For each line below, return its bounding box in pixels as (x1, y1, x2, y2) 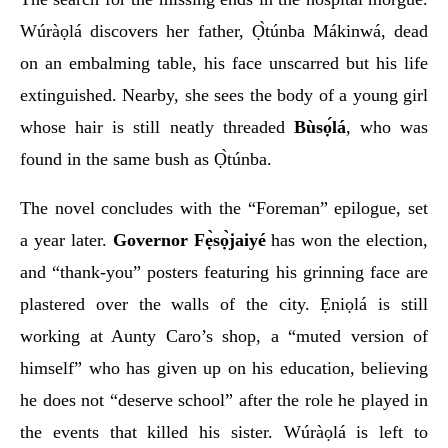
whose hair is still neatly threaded (20, 116, 294, 137)
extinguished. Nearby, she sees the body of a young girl (20, 84, 428, 105)
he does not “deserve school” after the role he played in (20, 389, 428, 410)
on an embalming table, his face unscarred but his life (20, 52, 428, 73)
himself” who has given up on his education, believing (20, 357, 428, 378)
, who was (345, 116, 428, 137)
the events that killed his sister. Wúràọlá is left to (20, 421, 428, 442)
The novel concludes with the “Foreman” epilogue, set (20, 197, 428, 218)
